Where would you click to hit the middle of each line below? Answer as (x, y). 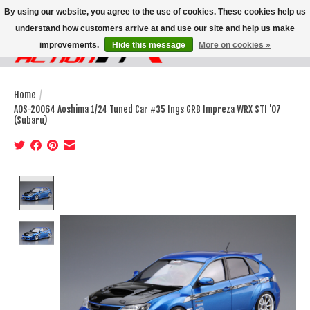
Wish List (247, 55)
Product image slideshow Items (131, 182)
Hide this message (149, 45)
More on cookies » (235, 45)
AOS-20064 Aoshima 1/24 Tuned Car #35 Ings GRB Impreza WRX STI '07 (147, 109)
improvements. (70, 45)
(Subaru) (30, 120)
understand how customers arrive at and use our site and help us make (155, 28)
